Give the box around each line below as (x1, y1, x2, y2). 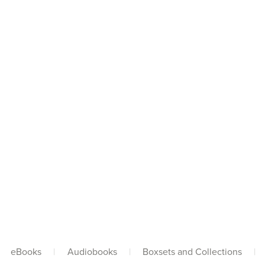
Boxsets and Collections (142, 245, 242, 258)
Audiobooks (67, 245, 117, 258)
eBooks (11, 245, 42, 258)
